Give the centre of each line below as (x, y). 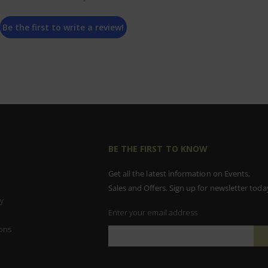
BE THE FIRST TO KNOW (158, 149)
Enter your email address (153, 213)
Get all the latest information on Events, (179, 174)
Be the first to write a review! (63, 28)
